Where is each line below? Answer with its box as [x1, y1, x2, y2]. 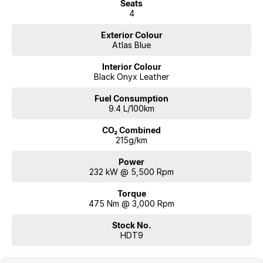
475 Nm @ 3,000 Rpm [89, 198, 174, 208]
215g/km [116, 134, 147, 145]
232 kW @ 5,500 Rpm [89, 166, 174, 177]
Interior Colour [102, 61, 161, 72]
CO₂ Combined [102, 124, 161, 135]
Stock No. [112, 220, 151, 230]
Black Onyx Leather [94, 71, 169, 82]
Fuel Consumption [95, 93, 168, 103]
